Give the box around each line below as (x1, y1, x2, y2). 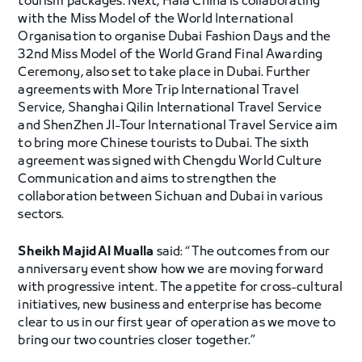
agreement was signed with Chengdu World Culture (18, 154, 322, 170)
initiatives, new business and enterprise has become (18, 297, 322, 314)
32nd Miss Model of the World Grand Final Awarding (18, 47, 323, 63)
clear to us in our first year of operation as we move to (18, 315, 336, 331)
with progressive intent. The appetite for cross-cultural (18, 280, 343, 296)
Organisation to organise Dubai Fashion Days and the (18, 29, 331, 45)
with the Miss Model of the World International (18, 11, 293, 27)
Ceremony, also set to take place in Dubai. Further (18, 65, 311, 81)
